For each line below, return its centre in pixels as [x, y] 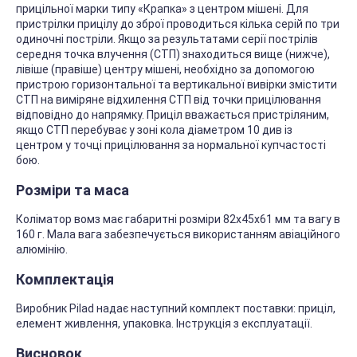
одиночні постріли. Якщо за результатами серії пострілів [167, 39]
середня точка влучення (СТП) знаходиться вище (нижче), [173, 55]
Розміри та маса [73, 190]
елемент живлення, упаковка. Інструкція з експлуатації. [164, 324]
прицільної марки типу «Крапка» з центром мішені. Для [162, 9]
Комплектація [65, 280]
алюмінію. [42, 250]
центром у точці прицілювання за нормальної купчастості [171, 145]
